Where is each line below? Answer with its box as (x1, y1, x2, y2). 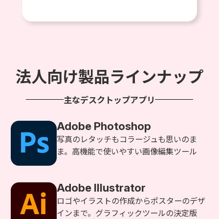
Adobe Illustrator (57, 181, 146, 195)
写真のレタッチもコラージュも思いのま (57, 132, 197, 145)
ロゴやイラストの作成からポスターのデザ (57, 195, 206, 207)
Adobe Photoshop (57, 119, 152, 132)
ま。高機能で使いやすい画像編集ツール (57, 145, 197, 157)
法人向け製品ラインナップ (16, 65, 203, 88)
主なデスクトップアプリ (64, 93, 155, 106)
